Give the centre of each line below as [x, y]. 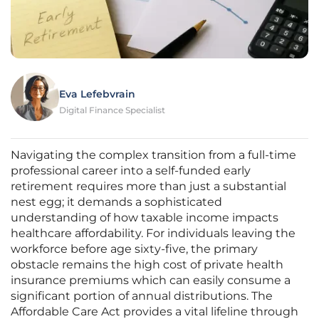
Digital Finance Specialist [112, 110]
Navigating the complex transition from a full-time [153, 155]
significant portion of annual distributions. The [142, 296]
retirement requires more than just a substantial [148, 187]
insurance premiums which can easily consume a [151, 281]
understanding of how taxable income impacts [145, 218]
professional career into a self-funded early [131, 171]
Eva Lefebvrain [97, 94]
